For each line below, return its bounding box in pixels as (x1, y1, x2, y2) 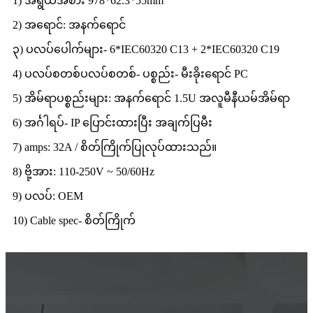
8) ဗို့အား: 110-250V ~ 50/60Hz (13, 165, 154, 177)
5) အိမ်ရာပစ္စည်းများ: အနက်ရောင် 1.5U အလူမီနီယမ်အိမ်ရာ (13, 92, 290, 104)
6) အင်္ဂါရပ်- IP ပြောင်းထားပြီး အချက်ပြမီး (13, 116, 212, 129)
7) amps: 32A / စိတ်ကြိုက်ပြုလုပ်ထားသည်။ (13, 140, 217, 153)
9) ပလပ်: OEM (13, 189, 83, 202)
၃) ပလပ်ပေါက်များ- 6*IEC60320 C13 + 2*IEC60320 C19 (13, 43, 279, 55)
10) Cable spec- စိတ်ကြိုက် (13, 214, 136, 226)
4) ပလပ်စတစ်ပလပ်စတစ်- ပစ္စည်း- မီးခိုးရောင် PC (13, 67, 248, 80)
